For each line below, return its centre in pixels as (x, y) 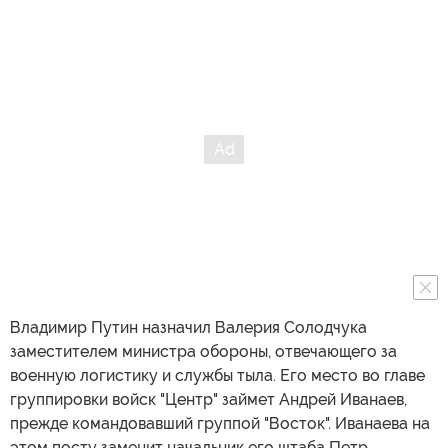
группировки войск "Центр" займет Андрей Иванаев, (208, 399)
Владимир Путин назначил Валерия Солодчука (188, 327)
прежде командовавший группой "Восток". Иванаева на (220, 423)
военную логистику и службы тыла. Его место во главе (217, 375)
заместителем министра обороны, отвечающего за (203, 351)
